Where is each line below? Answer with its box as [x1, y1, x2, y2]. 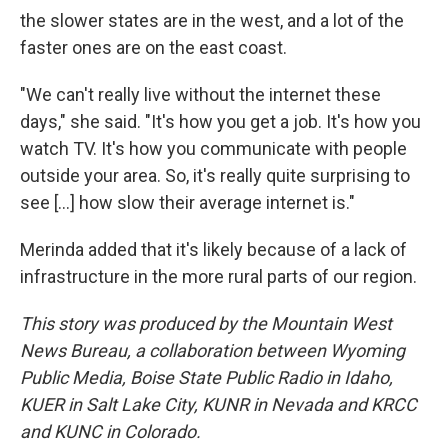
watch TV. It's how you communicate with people [20, 137, 407, 159]
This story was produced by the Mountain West [20, 312, 392, 334]
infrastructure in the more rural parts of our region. [20, 265, 417, 287]
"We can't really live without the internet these [20, 83, 381, 105]
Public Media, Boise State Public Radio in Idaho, [20, 366, 393, 388]
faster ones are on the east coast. [20, 36, 287, 58]
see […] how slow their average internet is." [20, 191, 355, 213]
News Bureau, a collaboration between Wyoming [20, 339, 405, 361]
